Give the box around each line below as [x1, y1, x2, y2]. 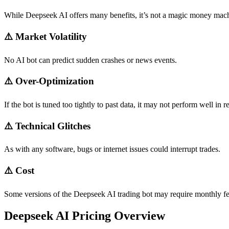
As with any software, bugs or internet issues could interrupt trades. [4, 145, 220, 154]
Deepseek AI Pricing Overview [4, 209, 165, 222]
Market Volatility [15, 31, 87, 42]
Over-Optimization [15, 76, 94, 87]
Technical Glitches [15, 120, 90, 131]
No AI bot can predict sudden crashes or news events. [4, 55, 177, 64]
